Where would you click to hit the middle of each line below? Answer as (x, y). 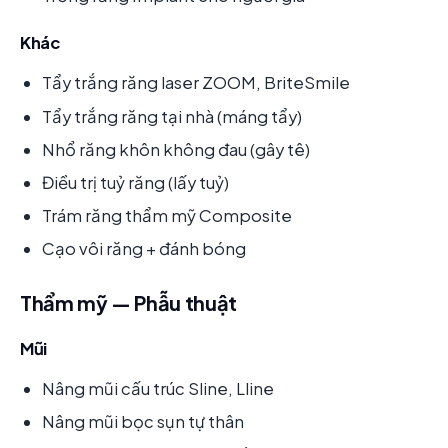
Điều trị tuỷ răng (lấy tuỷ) (135, 182)
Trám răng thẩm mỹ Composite (167, 216)
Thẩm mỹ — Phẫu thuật (128, 303)
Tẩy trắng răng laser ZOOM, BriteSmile (196, 83)
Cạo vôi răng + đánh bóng (144, 249)
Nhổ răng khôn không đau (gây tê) (176, 149)
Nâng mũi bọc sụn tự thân (143, 422)
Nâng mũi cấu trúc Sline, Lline (158, 389)
